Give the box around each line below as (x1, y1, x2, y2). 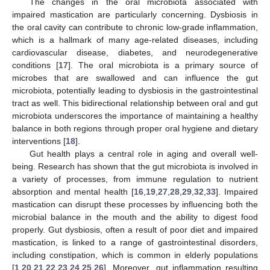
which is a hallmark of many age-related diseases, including (12, 34, 258, 45)
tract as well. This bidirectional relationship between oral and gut (12, 98, 258, 108)
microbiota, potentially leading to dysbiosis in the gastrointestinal (12, 85, 258, 95)
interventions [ (12, 136, 66, 146)
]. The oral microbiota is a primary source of (67, 60, 259, 70)
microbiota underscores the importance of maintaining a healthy (12, 110, 258, 121)
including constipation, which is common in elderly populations (12, 250, 258, 260)
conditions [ (12, 60, 58, 70)
